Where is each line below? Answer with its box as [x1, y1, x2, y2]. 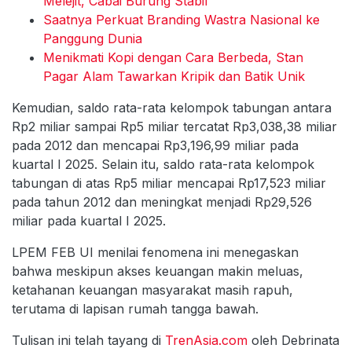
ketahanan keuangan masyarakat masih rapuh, [12, 282, 293, 299]
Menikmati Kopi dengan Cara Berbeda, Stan [43, 49, 303, 66]
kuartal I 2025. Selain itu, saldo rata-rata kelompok [12, 156, 314, 173]
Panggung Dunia [43, 31, 142, 47]
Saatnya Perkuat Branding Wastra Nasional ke [43, 12, 320, 28]
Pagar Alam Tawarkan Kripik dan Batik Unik [43, 68, 305, 85]
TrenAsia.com [165, 332, 247, 349]
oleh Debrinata [247, 332, 339, 349]
